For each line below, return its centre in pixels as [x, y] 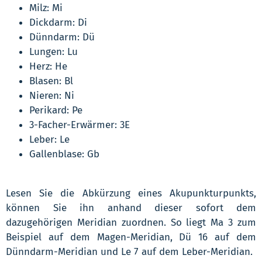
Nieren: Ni [52, 95]
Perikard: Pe [56, 110]
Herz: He [48, 66]
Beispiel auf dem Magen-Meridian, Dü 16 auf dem [131, 237]
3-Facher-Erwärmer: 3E [80, 125]
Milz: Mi [46, 8]
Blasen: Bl [51, 81]
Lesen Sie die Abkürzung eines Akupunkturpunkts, [131, 193]
